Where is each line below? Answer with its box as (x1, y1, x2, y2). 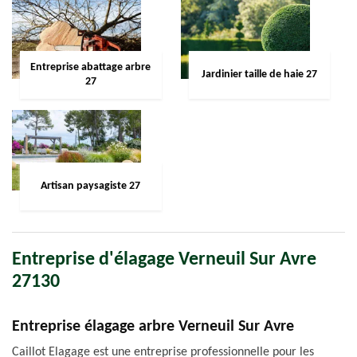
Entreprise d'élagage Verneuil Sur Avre (12, 250, 316, 269)
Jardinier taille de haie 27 (202, 69, 317, 80)
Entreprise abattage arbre (30, 61, 151, 73)
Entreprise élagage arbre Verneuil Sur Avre (12, 319, 294, 335)
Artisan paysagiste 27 (41, 180, 141, 192)
